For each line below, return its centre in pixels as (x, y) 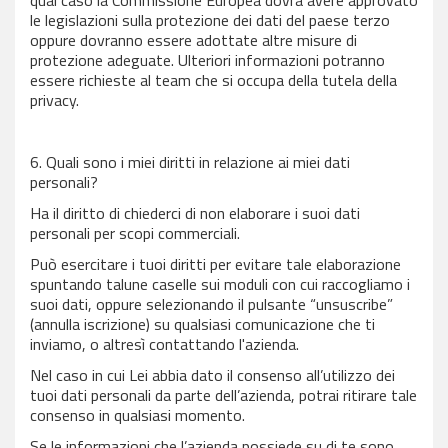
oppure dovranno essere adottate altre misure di (193, 40)
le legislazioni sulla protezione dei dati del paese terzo (210, 20)
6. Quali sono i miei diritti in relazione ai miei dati (190, 162)
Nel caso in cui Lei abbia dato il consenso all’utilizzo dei (212, 375)
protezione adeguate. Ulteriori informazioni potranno (207, 60)
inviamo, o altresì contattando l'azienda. (164, 344)
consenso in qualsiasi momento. (137, 415)
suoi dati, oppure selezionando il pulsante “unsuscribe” (211, 304)
